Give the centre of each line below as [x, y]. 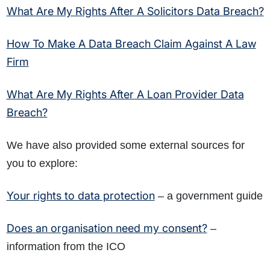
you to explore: [42, 164]
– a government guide [209, 196]
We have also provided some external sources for [125, 146]
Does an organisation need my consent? [107, 228]
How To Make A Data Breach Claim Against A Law [131, 44]
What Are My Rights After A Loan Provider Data [125, 95]
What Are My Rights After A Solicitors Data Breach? [135, 11]
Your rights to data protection [80, 196]
